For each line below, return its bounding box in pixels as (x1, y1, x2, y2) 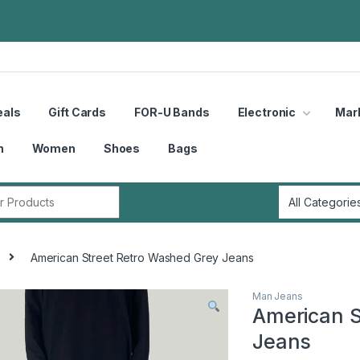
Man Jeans (252, 290, 303, 303)
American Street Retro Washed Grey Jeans (30, 250, 254, 264)
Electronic (237, 104, 297, 119)
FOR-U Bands (134, 104, 210, 119)
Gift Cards (48, 104, 107, 119)
